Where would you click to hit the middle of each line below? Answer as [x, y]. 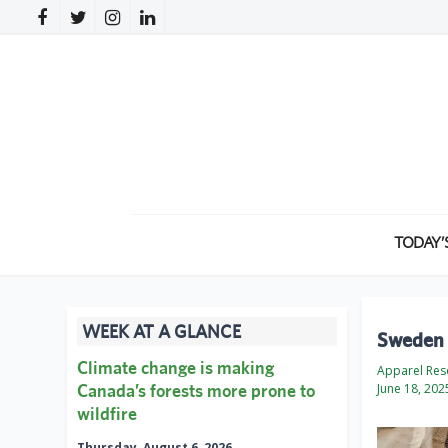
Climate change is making [175, 368]
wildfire [107, 414]
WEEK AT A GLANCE [161, 332]
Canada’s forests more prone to [196, 391]
